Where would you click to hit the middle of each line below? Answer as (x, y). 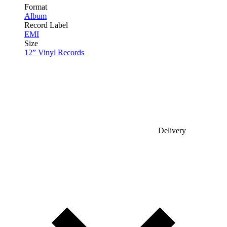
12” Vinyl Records (54, 52)
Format (36, 7)
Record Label (46, 25)
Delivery (171, 130)
